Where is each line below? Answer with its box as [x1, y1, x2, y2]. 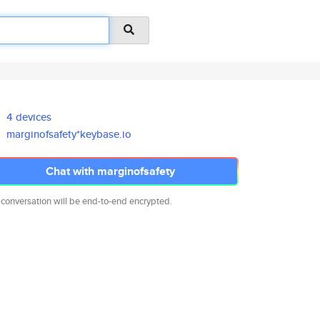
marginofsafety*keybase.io [6, 126, 132, 141]
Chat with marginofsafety [45, 163, 175, 179]
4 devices [6, 109, 52, 124]
